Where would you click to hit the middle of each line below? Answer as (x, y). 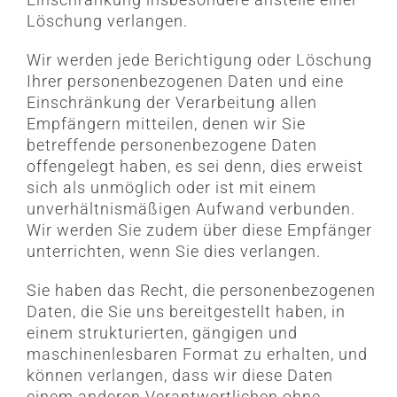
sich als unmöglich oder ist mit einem (171, 188)
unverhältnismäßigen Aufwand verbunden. (191, 209)
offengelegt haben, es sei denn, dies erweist (195, 167)
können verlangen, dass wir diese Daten (179, 376)
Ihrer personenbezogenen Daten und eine (185, 82)
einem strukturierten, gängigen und (162, 333)
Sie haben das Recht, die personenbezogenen (201, 291)
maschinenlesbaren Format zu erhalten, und (197, 354)
